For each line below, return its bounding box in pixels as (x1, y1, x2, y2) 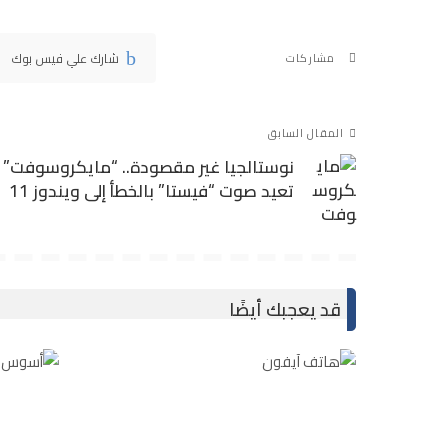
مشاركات (286, 47, 335, 68)
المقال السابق (267, 122, 344, 143)
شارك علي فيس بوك (10, 45, 119, 70)
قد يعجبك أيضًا (229, 292, 341, 326)
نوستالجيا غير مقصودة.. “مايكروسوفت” (3, 150, 294, 183)
